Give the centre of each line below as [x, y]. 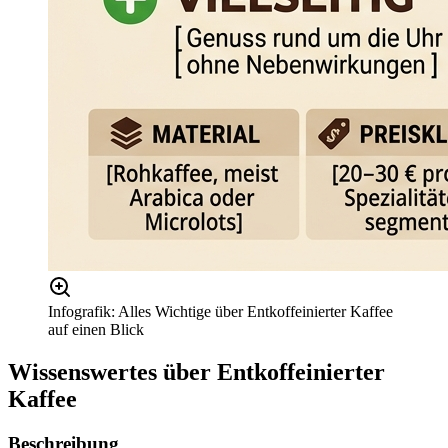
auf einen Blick [96, 329]
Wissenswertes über [112, 371]
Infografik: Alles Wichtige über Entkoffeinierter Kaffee [220, 311]
